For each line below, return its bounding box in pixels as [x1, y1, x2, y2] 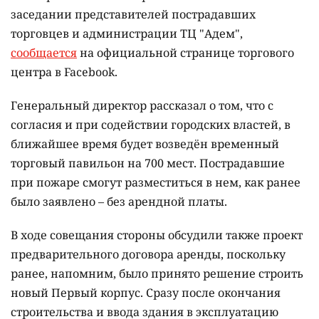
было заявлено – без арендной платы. [11, 194, 227, 210]
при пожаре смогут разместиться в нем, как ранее [11, 174, 300, 191]
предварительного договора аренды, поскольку [11, 246, 286, 263]
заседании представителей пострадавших [11, 6, 256, 23]
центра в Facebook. [11, 64, 117, 80]
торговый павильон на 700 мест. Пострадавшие [11, 155, 285, 172]
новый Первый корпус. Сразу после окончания [11, 285, 281, 301]
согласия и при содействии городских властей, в [11, 117, 291, 133]
